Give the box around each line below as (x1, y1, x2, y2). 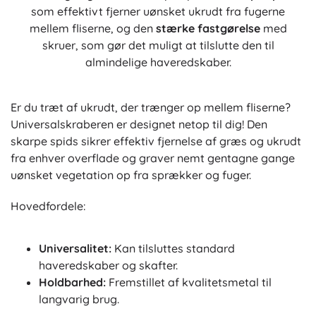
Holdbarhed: (39, 275, 106, 289)
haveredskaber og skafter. (39, 258, 178, 272)
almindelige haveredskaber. (85, 55, 231, 69)
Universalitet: (39, 241, 111, 255)
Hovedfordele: (11, 199, 85, 213)
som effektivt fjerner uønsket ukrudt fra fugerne (31, 4, 285, 18)
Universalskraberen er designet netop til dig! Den (11, 117, 267, 131)
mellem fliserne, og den (29, 21, 156, 35)
